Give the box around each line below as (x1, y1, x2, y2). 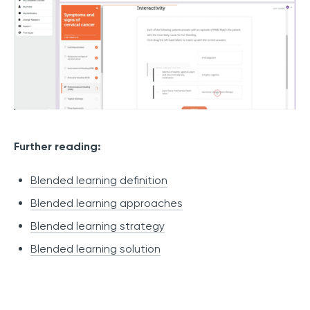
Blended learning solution (30, 242, 161, 256)
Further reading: (14, 140, 101, 154)
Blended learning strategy (30, 219, 165, 233)
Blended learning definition (30, 174, 167, 188)
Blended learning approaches (30, 197, 183, 210)
